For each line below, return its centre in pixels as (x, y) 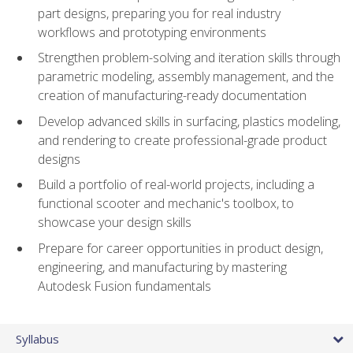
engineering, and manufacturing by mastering (162, 268)
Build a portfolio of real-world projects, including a (176, 185)
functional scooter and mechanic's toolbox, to (166, 204)
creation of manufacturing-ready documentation (172, 96)
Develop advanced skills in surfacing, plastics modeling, (189, 121)
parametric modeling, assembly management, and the (186, 77)
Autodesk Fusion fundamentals (124, 286)
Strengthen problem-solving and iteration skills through (189, 58)
